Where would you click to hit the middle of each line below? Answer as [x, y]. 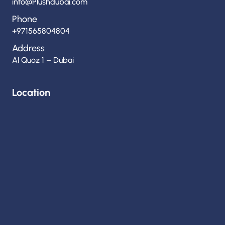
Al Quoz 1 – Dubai [43, 60]
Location [31, 92]
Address [28, 48]
